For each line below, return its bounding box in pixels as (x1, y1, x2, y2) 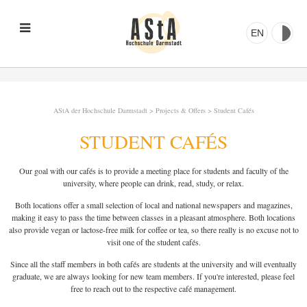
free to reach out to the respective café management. (71, 282, 236, 294)
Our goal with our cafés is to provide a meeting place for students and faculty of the (19, 164, 288, 176)
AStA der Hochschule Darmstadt (53, 106, 147, 115)
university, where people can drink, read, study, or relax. (63, 177, 244, 188)
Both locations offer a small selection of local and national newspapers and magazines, (14, 199, 293, 210)
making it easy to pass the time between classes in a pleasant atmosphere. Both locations (12, 211, 295, 223)
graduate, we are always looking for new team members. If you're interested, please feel (12, 270, 295, 282)
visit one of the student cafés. (106, 236, 201, 247)
